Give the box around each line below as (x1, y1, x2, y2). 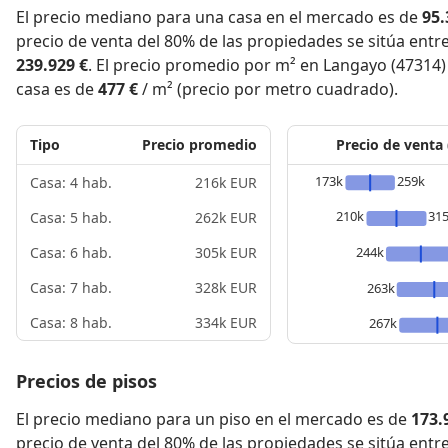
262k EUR (195, 208, 257, 227)
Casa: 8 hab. (30, 313, 112, 332)
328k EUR (195, 278, 257, 297)
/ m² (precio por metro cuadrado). (138, 78, 398, 100)
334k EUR (195, 313, 257, 332)
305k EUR (195, 243, 257, 262)
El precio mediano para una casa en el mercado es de (16, 6, 422, 28)
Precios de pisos (16, 368, 157, 393)
